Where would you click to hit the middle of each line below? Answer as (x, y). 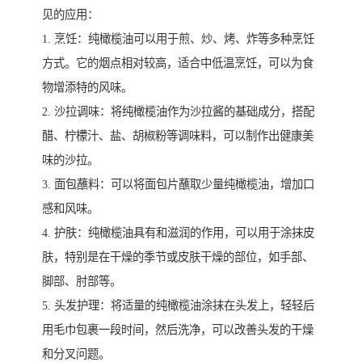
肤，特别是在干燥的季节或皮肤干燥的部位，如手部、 (178, 257)
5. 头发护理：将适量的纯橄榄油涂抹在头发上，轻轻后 (178, 306)
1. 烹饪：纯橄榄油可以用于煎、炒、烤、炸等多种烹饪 (178, 39)
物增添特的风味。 (87, 88)
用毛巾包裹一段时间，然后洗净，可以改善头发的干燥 (178, 330)
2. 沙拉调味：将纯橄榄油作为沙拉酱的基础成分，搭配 (178, 112)
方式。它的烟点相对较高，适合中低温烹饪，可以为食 (178, 63)
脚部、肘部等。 (82, 282)
